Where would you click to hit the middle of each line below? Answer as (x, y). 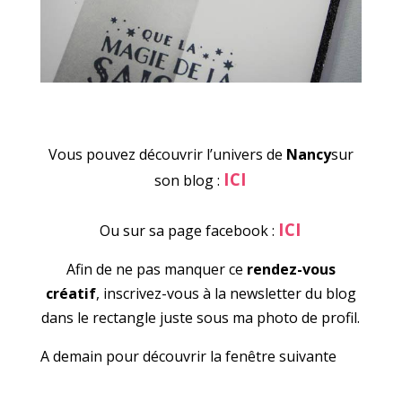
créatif (70, 294)
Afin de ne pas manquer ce (156, 270)
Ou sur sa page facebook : (189, 231)
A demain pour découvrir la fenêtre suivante (188, 357)
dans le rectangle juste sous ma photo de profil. (201, 318)
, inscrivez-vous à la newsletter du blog (226, 294)
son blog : (189, 181)
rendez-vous (291, 270)
